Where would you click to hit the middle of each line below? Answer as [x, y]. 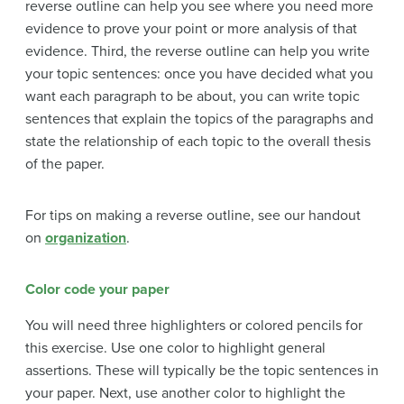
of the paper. [65, 164]
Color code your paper [97, 289]
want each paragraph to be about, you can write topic [193, 96]
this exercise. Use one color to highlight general [175, 348]
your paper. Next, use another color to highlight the [185, 393]
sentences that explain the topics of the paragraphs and [199, 119]
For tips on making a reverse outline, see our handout [193, 215]
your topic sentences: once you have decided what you [199, 73]
